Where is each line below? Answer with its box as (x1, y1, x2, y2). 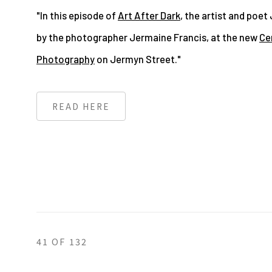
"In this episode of (36, 9, 118, 21)
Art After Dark (118, 9, 180, 21)
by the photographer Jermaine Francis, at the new (36, 31, 259, 43)
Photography (36, 53, 95, 65)
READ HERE (52, 100, 110, 112)
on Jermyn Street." (95, 53, 181, 65)
